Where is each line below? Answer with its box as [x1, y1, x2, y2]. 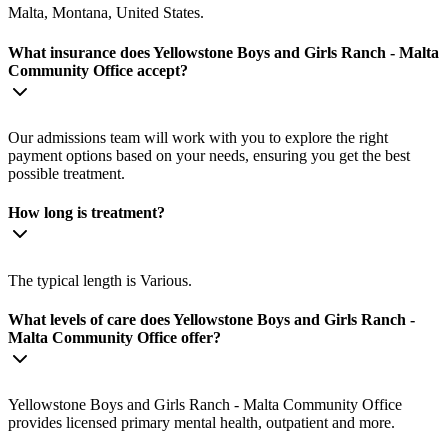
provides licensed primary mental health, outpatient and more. [8, 414, 395, 432]
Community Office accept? [8, 61, 188, 79]
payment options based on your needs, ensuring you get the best [8, 147, 410, 165]
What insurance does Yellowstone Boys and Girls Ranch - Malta [8, 43, 439, 61]
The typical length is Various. [8, 271, 192, 289]
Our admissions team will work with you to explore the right [8, 129, 388, 147]
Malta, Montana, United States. [8, 4, 204, 22]
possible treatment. [8, 165, 125, 183]
